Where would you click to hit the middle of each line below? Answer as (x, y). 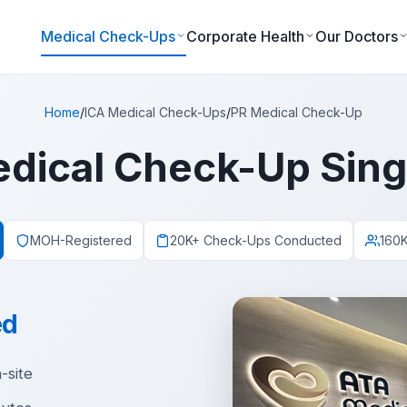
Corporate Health (245, 36)
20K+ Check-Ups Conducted (255, 240)
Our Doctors (356, 36)
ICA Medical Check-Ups (155, 112)
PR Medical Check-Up (297, 112)
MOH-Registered (80, 240)
